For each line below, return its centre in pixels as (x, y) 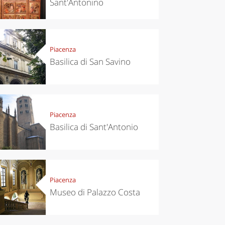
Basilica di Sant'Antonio (94, 127)
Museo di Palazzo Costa (95, 192)
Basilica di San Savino (90, 62)
